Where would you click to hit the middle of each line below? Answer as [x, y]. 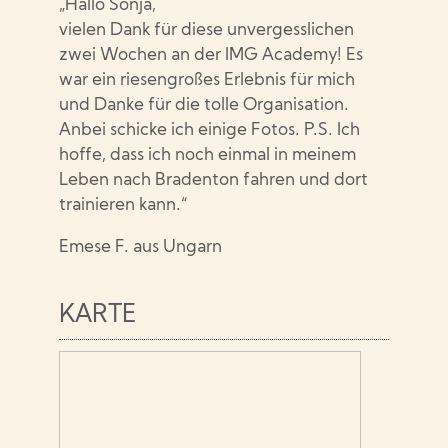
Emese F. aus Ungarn [141, 248]
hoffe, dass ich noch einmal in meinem [208, 156]
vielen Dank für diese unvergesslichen [207, 31]
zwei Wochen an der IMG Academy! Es [211, 56]
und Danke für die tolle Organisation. [204, 106]
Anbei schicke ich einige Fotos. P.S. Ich [210, 131]
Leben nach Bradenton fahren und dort [214, 181]
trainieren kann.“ [123, 206]
